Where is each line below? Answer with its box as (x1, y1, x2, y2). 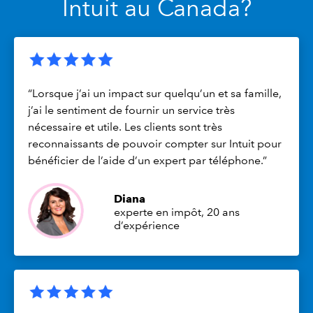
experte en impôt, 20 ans (114, 205, 240, 219)
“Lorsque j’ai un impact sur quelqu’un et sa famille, (28, 86, 282, 100)
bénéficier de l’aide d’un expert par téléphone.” (28, 153, 267, 167)
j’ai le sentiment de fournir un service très (28, 103, 235, 117)
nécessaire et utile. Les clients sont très (28, 119, 222, 133)
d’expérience (114, 219, 180, 233)
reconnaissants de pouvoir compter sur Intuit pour (28, 136, 282, 150)
